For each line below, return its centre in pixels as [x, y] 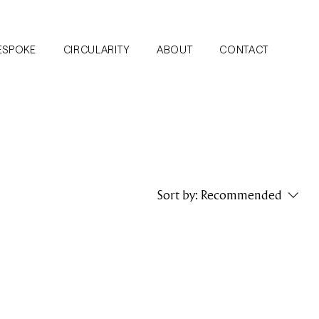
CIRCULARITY [96, 49]
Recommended [241, 195]
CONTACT [244, 49]
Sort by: [178, 195]
